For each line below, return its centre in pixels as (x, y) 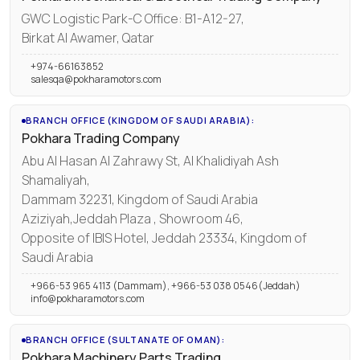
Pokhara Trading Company (101, 139)
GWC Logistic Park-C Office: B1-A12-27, (133, 18)
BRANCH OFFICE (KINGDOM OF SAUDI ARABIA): (140, 121)
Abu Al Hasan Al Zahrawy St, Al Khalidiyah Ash (150, 160)
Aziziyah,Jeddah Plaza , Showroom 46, (133, 218)
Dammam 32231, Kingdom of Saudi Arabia (140, 199)
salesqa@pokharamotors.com (96, 80)
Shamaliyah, (56, 180)
